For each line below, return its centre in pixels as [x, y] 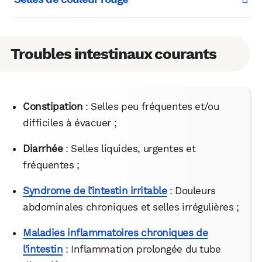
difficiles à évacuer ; [70, 123]
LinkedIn [195, 45]
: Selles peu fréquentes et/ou [151, 106]
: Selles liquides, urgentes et [129, 148]
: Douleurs [191, 190]
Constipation [53, 106]
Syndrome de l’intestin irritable [95, 190]
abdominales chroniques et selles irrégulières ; [131, 207]
